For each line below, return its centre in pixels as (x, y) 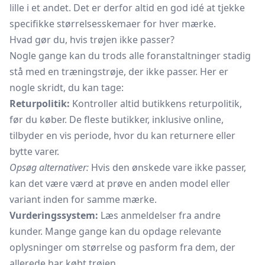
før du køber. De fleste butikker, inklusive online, (117, 119)
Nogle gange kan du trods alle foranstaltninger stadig (130, 56)
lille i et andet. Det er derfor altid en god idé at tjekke (127, 8)
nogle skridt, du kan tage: (67, 88)
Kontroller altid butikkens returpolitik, (156, 104)
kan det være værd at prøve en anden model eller (120, 183)
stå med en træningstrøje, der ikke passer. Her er (119, 72)
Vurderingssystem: (54, 215)
